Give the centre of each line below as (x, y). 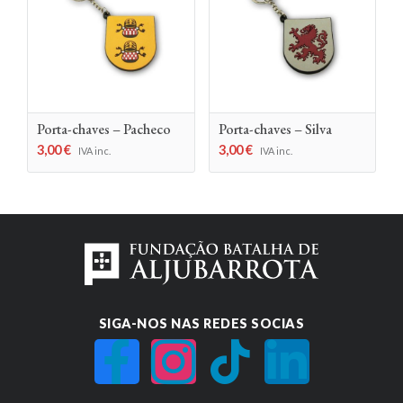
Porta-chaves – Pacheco (104, 129)
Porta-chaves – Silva (275, 129)
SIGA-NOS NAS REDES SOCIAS (201, 323)
